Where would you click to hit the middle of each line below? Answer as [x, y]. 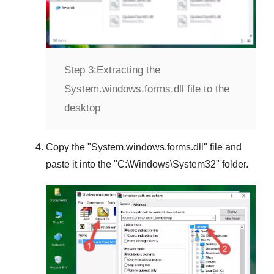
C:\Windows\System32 [167, 165]
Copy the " [68, 147]
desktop [82, 108]
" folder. [232, 165]
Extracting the [128, 70]
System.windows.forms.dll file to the [147, 89]
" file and [223, 147]
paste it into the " [82, 165]
